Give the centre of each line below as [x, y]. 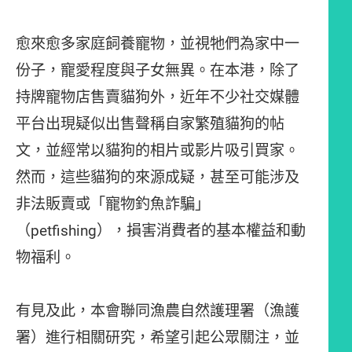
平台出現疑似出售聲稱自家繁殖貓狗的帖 [150, 124]
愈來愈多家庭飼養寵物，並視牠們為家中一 [158, 44]
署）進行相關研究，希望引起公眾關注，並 [158, 337]
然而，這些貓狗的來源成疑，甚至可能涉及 [158, 177]
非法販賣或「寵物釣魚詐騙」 [113, 204]
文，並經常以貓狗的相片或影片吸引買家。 [158, 150]
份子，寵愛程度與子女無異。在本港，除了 [158, 70]
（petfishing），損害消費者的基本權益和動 [161, 231]
